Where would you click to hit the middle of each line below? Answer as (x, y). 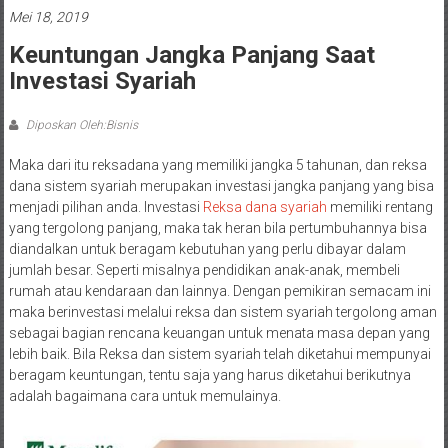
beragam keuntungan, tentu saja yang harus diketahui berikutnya (209, 374)
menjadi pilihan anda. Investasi (105, 206)
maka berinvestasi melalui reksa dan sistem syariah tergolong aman (222, 311)
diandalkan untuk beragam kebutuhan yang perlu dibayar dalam (207, 248)
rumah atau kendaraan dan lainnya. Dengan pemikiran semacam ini (219, 290)
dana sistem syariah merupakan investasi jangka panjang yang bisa (221, 185)
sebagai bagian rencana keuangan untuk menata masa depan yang (219, 332)
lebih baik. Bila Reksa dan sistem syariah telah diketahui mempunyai (219, 353)
